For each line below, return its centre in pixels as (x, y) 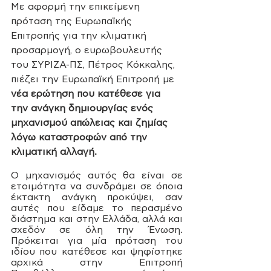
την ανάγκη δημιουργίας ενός (83, 108)
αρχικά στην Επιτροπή (97, 262)
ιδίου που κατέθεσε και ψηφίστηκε (97, 251)
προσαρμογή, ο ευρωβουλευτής (88, 50)
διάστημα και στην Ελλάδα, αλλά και (97, 219)
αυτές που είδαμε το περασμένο (97, 208)
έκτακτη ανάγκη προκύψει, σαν (97, 197)
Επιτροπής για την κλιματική (80, 35)
